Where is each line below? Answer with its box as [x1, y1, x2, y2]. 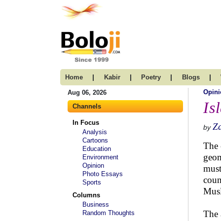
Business [82, 201, 109, 208]
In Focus [73, 119, 99, 126]
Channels [73, 103, 101, 110]
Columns [73, 191, 100, 199]
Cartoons [82, 137, 108, 144]
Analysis [82, 128, 107, 136]
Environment [82, 153, 118, 161]
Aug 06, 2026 [68, 89, 107, 96]
